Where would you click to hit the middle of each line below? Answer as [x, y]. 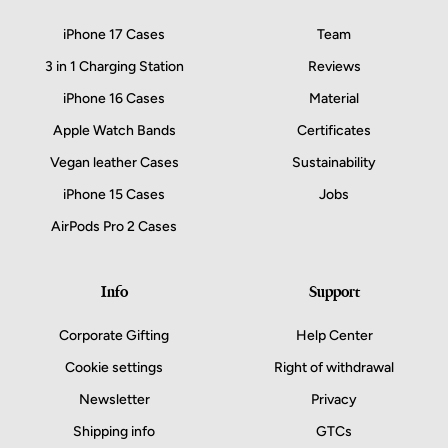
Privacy [334, 400]
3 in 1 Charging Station [114, 67]
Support [334, 292]
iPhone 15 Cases [114, 195]
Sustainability [334, 163]
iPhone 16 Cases [114, 99]
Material [334, 99]
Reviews [334, 67]
